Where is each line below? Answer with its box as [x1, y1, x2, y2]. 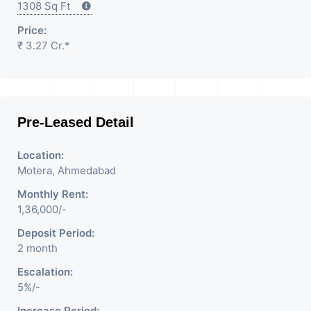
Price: [17, 24, 47, 37]
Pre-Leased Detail [17, 115, 134, 130]
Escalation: [17, 265, 73, 278]
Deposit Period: [17, 226, 94, 239]
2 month [17, 242, 58, 255]
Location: [17, 149, 64, 162]
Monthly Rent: [17, 187, 88, 201]
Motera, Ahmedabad [17, 164, 116, 177]
